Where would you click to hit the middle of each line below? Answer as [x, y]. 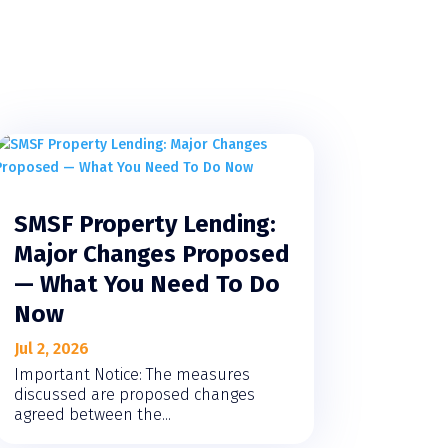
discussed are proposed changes [134, 394]
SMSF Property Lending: [144, 223]
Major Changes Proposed [151, 253]
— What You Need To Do [146, 283]
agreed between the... [92, 414]
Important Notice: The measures [131, 374]
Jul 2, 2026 [51, 348]
